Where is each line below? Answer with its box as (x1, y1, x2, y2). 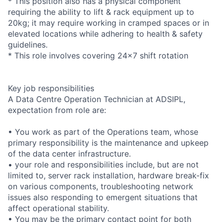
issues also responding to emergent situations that (8, 192, 198, 202)
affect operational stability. (8, 203, 109, 213)
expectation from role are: (8, 105, 106, 115)
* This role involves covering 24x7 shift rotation (8, 50, 188, 60)
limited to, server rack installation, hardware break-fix (8, 170, 209, 180)
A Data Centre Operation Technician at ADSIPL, (8, 94, 185, 104)
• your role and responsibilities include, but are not (8, 159, 199, 169)
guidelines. (8, 39, 48, 50)
